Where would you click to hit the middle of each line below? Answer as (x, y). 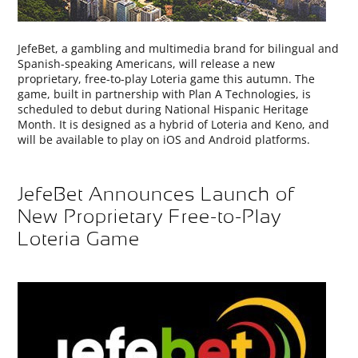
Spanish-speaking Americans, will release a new (147, 64)
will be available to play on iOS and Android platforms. (164, 139)
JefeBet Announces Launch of (157, 194)
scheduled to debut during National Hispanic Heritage (163, 109)
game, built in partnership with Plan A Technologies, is (165, 94)
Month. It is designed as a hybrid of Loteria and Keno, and (174, 124)
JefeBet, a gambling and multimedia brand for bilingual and (179, 48)
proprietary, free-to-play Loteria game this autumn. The (167, 79)
